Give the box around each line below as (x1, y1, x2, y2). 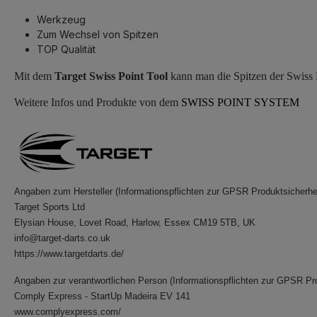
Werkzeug (37, 13, 86, 25)
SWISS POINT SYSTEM (181, 96, 299, 109)
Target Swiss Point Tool (54, 70, 168, 82)
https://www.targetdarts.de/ (14, 248, 124, 260)
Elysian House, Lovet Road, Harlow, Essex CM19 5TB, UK (14, 217, 255, 229)
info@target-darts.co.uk (14, 233, 110, 244)
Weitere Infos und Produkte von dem (14, 96, 181, 109)
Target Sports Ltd (14, 202, 85, 213)
